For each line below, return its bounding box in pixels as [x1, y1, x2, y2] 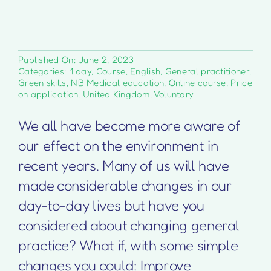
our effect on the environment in [18, 136, 218, 154]
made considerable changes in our [18, 176, 232, 194]
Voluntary [153, 88, 194, 100]
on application [18, 88, 79, 100]
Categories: [18, 65, 70, 77]
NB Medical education [71, 76, 165, 88]
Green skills [18, 76, 67, 88]
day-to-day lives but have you [18, 196, 204, 214]
